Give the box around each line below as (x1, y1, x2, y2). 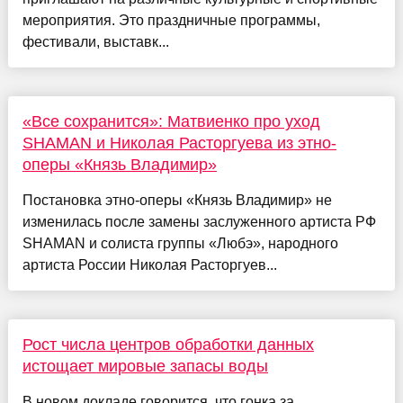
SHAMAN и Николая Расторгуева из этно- (22, 133, 336, 152)
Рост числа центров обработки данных (22, 335, 314, 354)
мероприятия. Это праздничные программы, (22, 12, 320, 28)
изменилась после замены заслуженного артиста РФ (22, 213, 376, 229)
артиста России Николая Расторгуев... (22, 256, 277, 273)
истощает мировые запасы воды (22, 356, 268, 375)
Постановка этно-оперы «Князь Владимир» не (22, 192, 332, 208)
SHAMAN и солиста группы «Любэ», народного (22, 235, 338, 251)
